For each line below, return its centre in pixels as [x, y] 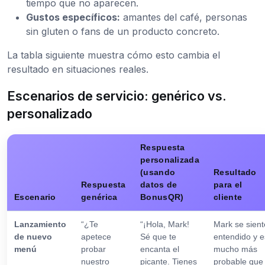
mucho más [235, 249]
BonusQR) [162, 197]
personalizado [50, 113]
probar [93, 249]
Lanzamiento [40, 224]
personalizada [170, 159]
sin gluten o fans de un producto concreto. [123, 31]
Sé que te [158, 236]
